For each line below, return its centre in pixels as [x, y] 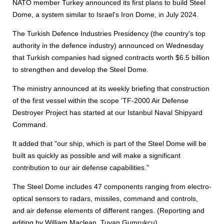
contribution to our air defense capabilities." [81, 167]
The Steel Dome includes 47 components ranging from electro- [112, 186]
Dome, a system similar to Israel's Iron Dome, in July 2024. [105, 14]
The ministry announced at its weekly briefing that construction [111, 88]
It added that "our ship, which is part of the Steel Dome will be [109, 143]
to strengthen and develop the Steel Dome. [80, 69]
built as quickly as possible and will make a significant [96, 155]
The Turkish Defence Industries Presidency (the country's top [109, 33]
